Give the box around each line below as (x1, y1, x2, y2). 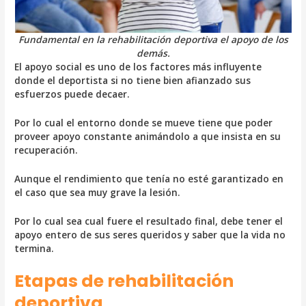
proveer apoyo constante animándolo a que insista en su (14, 130, 281, 143)
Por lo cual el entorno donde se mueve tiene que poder (14, 116, 273, 129)
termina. (14, 241, 55, 255)
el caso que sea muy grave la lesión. (14, 185, 181, 199)
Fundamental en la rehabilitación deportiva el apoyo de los (18, 33, 288, 46)
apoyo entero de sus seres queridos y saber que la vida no (14, 227, 286, 241)
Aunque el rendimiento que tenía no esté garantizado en (14, 171, 284, 185)
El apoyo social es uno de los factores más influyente (14, 60, 262, 74)
